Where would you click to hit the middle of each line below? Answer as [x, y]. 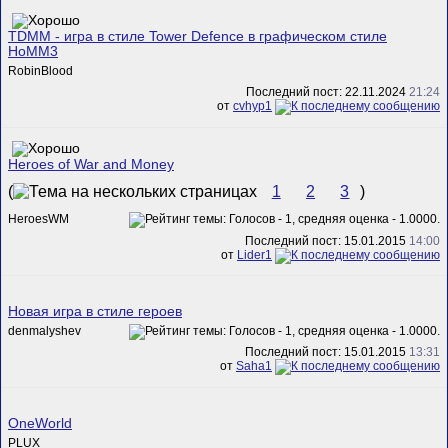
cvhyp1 [252, 106]
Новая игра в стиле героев [95, 311]
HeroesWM [38, 219]
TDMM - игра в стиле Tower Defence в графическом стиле [197, 36]
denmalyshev [44, 330]
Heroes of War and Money [91, 164]
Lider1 [254, 254]
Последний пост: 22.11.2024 [327, 92]
